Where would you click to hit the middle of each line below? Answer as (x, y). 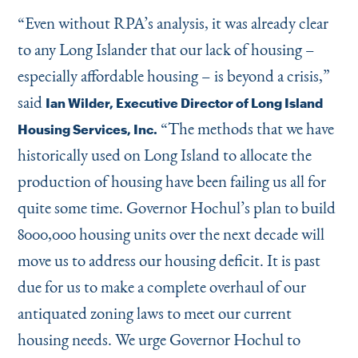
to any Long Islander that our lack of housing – (166, 49)
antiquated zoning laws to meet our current (154, 313)
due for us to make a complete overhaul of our (161, 286)
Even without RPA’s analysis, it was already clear (176, 23)
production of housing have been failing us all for (171, 181)
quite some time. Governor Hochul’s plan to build (176, 207)
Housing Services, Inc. (87, 129)
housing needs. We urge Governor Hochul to (159, 339)
